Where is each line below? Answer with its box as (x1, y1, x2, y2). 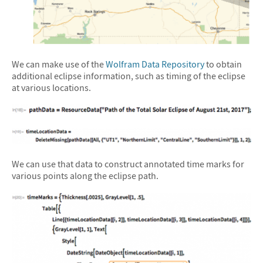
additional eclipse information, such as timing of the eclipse (12, 69, 245, 82)
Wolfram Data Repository (106, 58, 204, 70)
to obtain (204, 58, 242, 70)
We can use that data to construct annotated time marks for (12, 157, 244, 170)
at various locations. (12, 81, 91, 93)
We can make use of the (12, 58, 106, 70)
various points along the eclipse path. (12, 169, 159, 181)
